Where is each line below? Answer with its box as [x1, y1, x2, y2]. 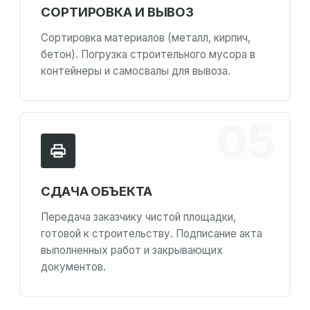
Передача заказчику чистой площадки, [41, 210, 236, 224]
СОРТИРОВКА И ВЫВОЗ [41, 4, 194, 20]
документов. [41, 260, 106, 274]
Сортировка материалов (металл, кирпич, [41, 31, 250, 45]
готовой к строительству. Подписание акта [41, 227, 262, 241]
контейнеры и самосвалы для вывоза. [41, 64, 230, 78]
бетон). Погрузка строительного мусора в [41, 48, 255, 62]
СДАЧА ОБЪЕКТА [41, 183, 152, 199]
